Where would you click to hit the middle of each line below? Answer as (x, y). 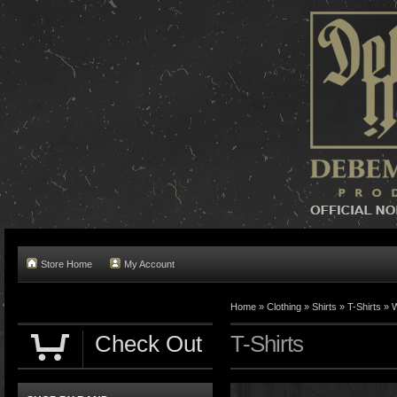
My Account (149, 264)
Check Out (148, 344)
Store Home (66, 264)
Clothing (284, 307)
